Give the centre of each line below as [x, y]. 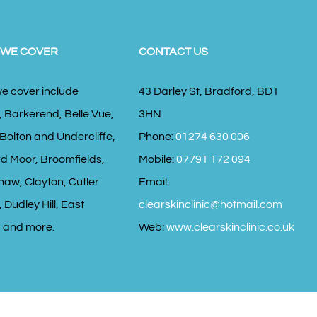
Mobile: [157, 160]
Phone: [157, 137]
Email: [154, 182]
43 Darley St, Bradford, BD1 [208, 92]
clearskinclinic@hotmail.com [210, 205]
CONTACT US [173, 52]
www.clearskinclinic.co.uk [230, 227]
